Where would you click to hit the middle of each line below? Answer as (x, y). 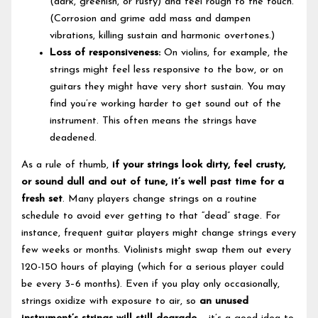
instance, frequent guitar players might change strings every (159, 234)
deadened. (73, 138)
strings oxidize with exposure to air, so (111, 302)
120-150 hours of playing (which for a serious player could (153, 268)
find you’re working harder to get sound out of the (166, 104)
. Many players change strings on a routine (160, 199)
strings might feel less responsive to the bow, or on (167, 70)
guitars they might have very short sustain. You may (168, 87)
